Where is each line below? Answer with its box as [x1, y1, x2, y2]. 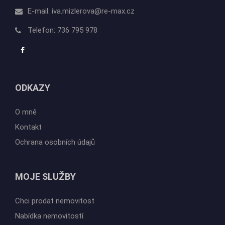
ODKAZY [15, 28, 50, 39]
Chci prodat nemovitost [15, 142, 94, 152]
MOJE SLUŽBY [15, 117, 76, 128]
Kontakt [15, 68, 42, 78]
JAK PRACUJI [15, 191, 71, 202]
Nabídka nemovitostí [15, 157, 83, 167]
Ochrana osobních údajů [15, 83, 95, 93]
